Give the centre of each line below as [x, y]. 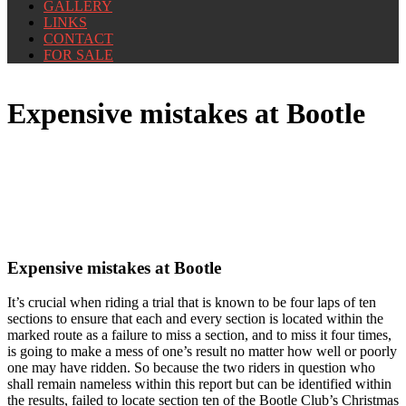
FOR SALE [78, 55]
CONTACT [78, 39]
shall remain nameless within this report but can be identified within [199, 384]
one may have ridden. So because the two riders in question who [191, 368]
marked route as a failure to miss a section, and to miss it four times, [199, 335]
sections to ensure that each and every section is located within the [195, 319]
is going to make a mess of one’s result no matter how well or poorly [202, 352]
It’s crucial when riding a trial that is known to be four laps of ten [192, 303]
